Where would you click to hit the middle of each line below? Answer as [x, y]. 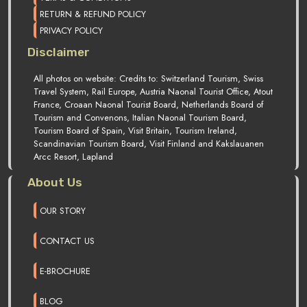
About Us [55, 182]
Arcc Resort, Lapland [73, 156]
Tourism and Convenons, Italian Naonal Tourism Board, [140, 117]
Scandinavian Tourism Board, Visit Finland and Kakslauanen [149, 143]
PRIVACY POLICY [71, 30]
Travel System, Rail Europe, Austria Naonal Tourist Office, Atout [153, 91]
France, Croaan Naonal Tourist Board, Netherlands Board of [148, 104]
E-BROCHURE [65, 271]
